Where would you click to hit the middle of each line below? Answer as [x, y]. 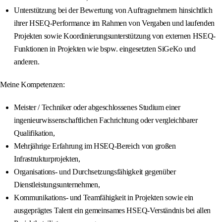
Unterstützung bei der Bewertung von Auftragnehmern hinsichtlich [113, 10]
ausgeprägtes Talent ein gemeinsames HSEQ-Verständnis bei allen [112, 211]
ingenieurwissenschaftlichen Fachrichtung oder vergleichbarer [106, 120]
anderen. [27, 62]
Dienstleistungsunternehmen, [57, 185]
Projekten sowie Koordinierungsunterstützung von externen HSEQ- [115, 36]
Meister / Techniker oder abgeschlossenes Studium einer [97, 108]
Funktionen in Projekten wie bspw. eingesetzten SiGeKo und [105, 49]
